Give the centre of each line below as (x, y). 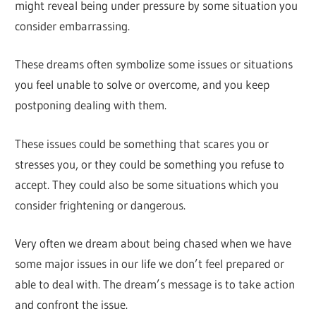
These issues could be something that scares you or (142, 143)
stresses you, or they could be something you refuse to (150, 164)
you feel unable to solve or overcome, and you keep (142, 85)
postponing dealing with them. (91, 105)
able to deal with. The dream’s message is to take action (155, 284)
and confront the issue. (72, 305)
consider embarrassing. (73, 25)
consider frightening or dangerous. (101, 205)
